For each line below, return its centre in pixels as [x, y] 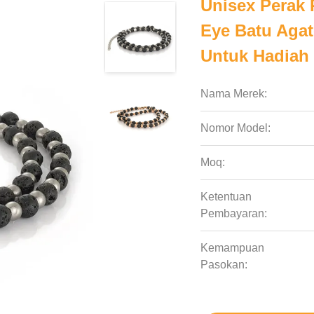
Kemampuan [233, 248]
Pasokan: [224, 265]
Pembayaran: [234, 213]
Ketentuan [226, 197]
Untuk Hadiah [255, 56]
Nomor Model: [236, 128]
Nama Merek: [234, 94]
